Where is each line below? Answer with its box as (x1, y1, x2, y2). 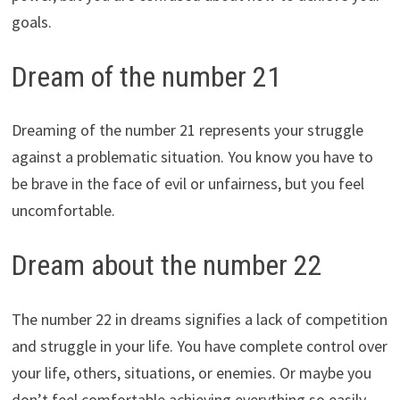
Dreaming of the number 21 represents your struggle (11, 120, 363, 141)
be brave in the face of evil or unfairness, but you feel (11, 173, 364, 195)
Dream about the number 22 (11, 248, 322, 283)
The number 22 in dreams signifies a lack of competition (11, 308, 387, 329)
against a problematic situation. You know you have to (11, 146, 373, 168)
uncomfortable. (11, 200, 115, 221)
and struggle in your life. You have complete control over (11, 335, 387, 356)
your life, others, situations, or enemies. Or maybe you (11, 362, 371, 383)
